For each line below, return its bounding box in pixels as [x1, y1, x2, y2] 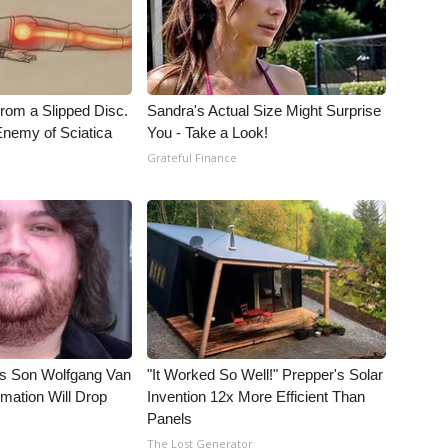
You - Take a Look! [147, 124, 269, 141]
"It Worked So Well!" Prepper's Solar [147, 366, 384, 383]
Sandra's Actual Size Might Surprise [147, 102, 382, 119]
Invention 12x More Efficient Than [147, 388, 366, 405]
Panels [147, 410, 193, 427]
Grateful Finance [147, 150, 238, 165]
